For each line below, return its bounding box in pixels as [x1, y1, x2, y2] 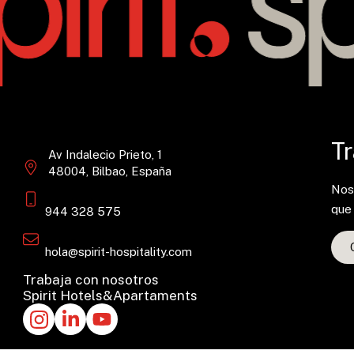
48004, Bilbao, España [48, 164, 172, 178]
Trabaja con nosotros [23, 271, 160, 288]
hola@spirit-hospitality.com [45, 244, 193, 258]
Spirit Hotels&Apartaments [23, 287, 198, 303]
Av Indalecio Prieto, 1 [48, 147, 163, 161]
